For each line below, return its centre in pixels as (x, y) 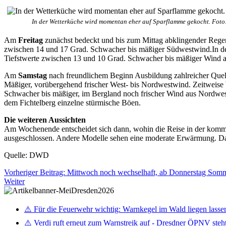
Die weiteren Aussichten (45, 120)
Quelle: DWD (26, 155)
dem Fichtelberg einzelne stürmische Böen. (72, 102)
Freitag (31, 40)
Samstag (33, 75)
